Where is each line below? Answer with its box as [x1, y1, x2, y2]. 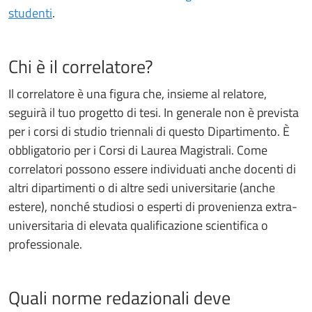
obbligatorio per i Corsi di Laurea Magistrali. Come [8, 140, 267, 159]
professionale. [8, 234, 82, 253]
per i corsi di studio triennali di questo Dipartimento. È [8, 121, 290, 141]
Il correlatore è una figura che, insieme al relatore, [8, 84, 267, 103]
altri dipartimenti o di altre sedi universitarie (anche [8, 178, 275, 197]
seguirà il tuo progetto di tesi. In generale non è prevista [8, 102, 299, 122]
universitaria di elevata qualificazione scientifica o [8, 215, 268, 235]
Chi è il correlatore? [8, 53, 153, 81]
